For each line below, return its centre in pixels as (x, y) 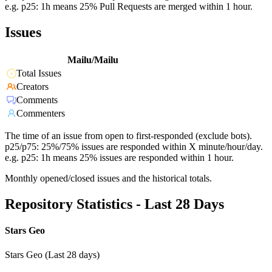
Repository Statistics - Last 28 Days (114, 204)
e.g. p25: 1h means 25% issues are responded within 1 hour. (119, 158)
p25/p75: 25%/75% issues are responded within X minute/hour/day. (134, 147)
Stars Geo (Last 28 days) (52, 254)
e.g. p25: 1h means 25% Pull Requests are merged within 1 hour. (129, 7)
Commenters (41, 114)
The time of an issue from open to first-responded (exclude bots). (128, 136)
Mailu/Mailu (93, 60)
